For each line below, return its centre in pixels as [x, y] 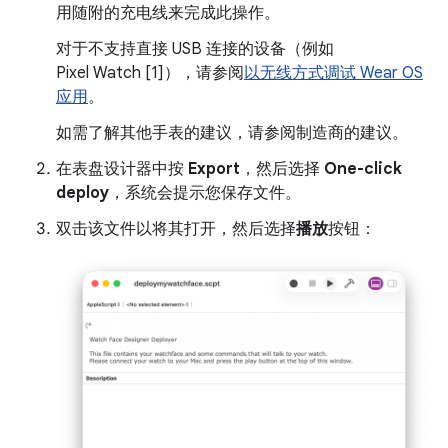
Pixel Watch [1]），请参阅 [150, 73]
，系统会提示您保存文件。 [205, 193]
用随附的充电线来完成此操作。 [168, 13]
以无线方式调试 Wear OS [333, 73]
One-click [363, 169]
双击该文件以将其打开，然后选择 [176, 229]
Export [214, 169]
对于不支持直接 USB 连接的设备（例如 [195, 49]
